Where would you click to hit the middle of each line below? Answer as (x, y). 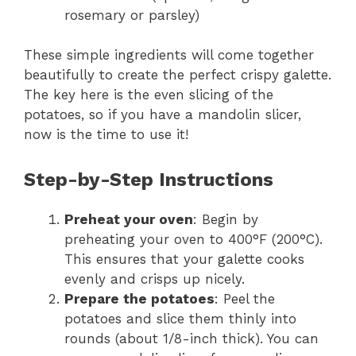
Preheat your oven (129, 219)
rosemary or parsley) (132, 15)
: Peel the (245, 298)
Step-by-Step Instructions (149, 179)
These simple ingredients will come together (169, 55)
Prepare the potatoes (139, 298)
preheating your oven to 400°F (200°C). (193, 239)
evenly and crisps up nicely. (155, 279)
